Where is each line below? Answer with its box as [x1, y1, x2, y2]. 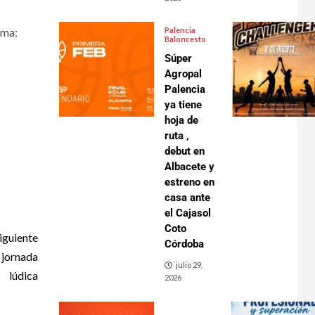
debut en [164, 145, 205, 158]
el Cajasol [164, 207, 211, 220]
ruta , [164, 129, 189, 143]
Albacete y [164, 160, 214, 174]
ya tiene [164, 98, 202, 112]
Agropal [164, 67, 202, 81]
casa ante [164, 191, 210, 205]
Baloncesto [164, 34, 206, 44]
